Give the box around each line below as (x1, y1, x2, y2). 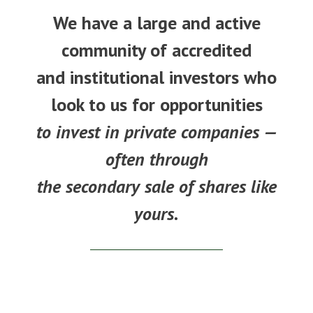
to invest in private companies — (36, 119, 277, 143)
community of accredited (61, 38, 252, 61)
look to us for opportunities (50, 92, 263, 116)
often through (105, 147, 208, 170)
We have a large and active (52, 10, 261, 34)
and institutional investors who (36, 65, 277, 89)
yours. (134, 201, 179, 225)
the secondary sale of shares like (36, 174, 277, 198)
